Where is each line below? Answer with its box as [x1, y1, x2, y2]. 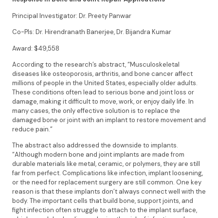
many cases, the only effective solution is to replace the [12, 107, 180, 115]
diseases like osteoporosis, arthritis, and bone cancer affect [12, 70, 193, 78]
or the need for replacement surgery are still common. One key [12, 178, 201, 187]
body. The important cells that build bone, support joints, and [12, 197, 193, 205]
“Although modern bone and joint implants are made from [12, 150, 184, 159]
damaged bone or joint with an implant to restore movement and [12, 116, 206, 125]
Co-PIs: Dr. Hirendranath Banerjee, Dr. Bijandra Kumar [12, 28, 174, 36]
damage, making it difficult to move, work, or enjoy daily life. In [12, 97, 194, 106]
